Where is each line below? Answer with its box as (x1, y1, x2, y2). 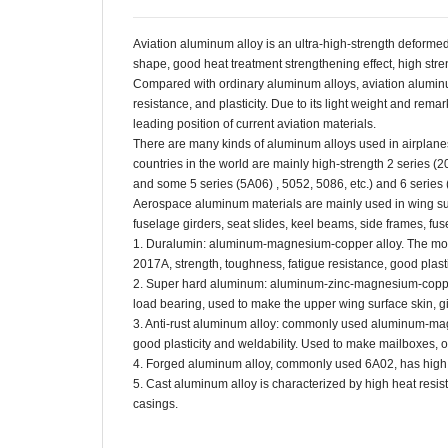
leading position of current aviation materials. (133, 117, 376, 132)
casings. (133, 397, 178, 412)
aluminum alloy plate (133, 417, 246, 432)
